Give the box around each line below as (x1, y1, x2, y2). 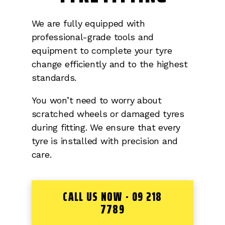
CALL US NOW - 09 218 (63, 187, 162, 207)
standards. (31, 72, 77, 83)
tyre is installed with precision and (31, 136, 178, 147)
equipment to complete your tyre (31, 45, 172, 56)
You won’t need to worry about (31, 95, 162, 106)
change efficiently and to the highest (31, 59, 188, 70)
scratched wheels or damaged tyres (31, 108, 184, 120)
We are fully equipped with (31, 18, 145, 29)
